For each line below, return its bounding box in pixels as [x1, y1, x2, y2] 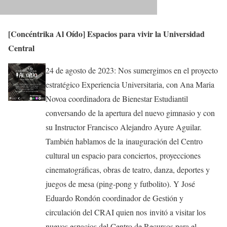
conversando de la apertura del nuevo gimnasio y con [45, 107, 215, 119]
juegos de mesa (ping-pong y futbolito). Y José [45, 178, 195, 190]
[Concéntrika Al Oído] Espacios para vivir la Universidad [8, 28, 205, 40]
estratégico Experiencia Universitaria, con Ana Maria [45, 79, 214, 90]
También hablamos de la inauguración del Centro [45, 136, 203, 147]
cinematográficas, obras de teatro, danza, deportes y [45, 164, 210, 175]
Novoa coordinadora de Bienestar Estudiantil [45, 93, 188, 104]
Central [8, 42, 34, 54]
